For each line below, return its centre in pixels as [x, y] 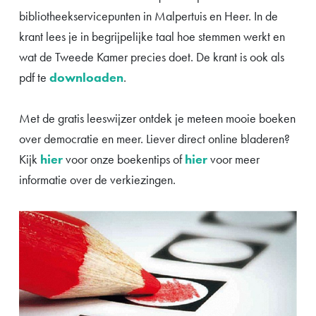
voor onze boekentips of [124, 159]
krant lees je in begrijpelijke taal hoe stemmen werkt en [152, 36]
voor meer [233, 159]
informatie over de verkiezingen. [97, 180]
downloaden [86, 77]
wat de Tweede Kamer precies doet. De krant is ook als [152, 56]
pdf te [34, 77]
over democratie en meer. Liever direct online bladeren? [154, 139]
